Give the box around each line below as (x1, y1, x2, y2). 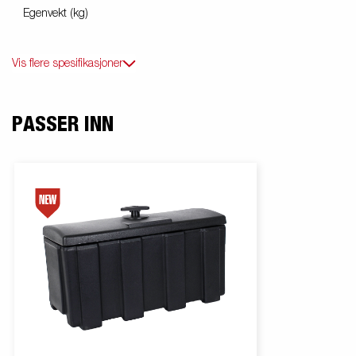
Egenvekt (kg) (23, 8, 88, 19)
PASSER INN (12, 114, 114, 135)
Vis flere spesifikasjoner (12, 58, 123, 69)
